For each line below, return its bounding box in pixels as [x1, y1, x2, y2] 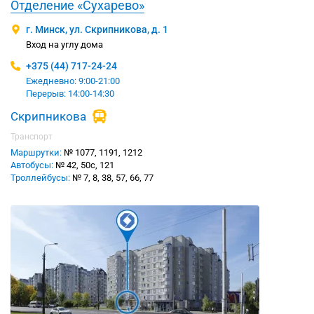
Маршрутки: [11, 147, 62, 158]
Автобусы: [11, 160, 53, 171]
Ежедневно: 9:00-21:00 [26, 76, 120, 87]
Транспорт [11, 132, 53, 142]
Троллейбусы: [11, 172, 70, 184]
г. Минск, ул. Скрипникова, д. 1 [26, 24, 168, 36]
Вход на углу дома [26, 39, 103, 50]
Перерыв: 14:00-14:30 [26, 88, 114, 100]
